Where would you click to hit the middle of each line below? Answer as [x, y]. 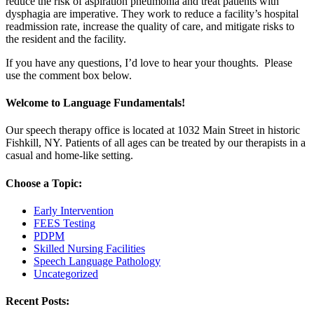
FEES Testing [64, 223]
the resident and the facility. [66, 39]
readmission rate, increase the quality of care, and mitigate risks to [150, 26]
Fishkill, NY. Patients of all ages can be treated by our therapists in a [156, 143]
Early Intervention [74, 210]
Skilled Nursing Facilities [89, 248]
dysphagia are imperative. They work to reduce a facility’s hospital [152, 13]
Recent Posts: [37, 301]
